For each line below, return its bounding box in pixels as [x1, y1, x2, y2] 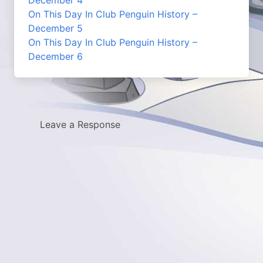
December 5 [28, 22, 83, 34]
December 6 [28, 50, 83, 62]
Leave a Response [40, 119, 120, 130]
